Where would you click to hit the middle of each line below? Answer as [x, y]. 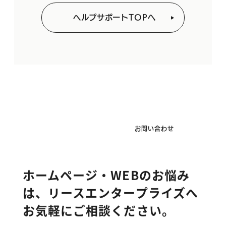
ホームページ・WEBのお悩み [106, 176]
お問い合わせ [155, 129]
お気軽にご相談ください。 [98, 211]
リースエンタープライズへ [123, 193]
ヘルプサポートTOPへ [114, 19]
